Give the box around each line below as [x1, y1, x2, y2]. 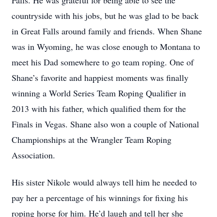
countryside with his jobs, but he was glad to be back [12, 10, 199, 21]
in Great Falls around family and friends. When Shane [12, 25, 202, 37]
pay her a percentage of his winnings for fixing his [12, 192, 188, 203]
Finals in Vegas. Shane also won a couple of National [12, 118, 199, 130]
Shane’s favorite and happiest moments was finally [12, 72, 188, 83]
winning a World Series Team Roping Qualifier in [12, 87, 186, 99]
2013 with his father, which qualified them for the [12, 103, 186, 114]
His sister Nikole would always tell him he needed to [12, 176, 197, 188]
